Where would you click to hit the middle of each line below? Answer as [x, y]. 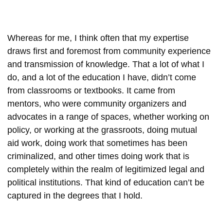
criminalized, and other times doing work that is [98, 156]
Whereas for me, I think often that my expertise [98, 38]
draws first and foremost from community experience [109, 51]
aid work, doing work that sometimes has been [97, 143]
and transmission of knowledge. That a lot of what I [106, 64]
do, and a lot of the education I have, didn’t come [102, 77]
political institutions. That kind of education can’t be [106, 182]
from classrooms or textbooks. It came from [91, 90]
